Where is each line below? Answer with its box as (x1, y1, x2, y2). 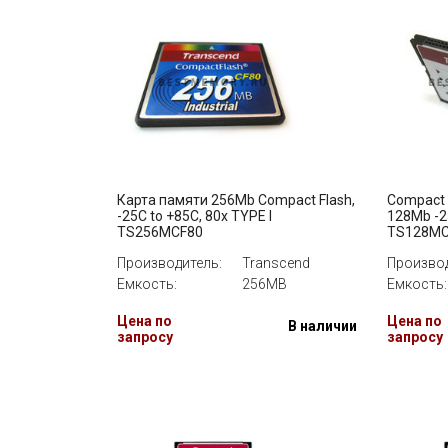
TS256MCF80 (117, 224, 203, 240)
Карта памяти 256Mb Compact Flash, (117, 192, 355, 208)
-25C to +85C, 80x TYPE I (117, 208, 272, 224)
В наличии (288, 318, 357, 334)
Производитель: (117, 255, 222, 271)
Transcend (242, 255, 310, 271)
